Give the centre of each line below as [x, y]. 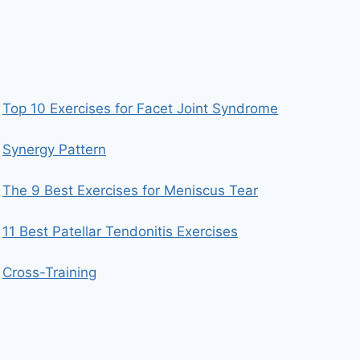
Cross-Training [49, 272]
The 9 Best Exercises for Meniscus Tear [130, 190]
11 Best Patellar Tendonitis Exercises [120, 231]
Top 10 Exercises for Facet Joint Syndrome [140, 108]
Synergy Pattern [54, 149]
